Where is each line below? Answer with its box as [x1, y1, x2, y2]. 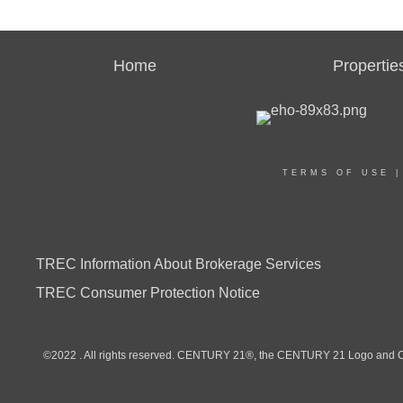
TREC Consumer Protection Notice [36, 284, 260, 300]
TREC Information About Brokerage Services [36, 255, 321, 272]
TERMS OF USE [282, 167, 390, 177]
